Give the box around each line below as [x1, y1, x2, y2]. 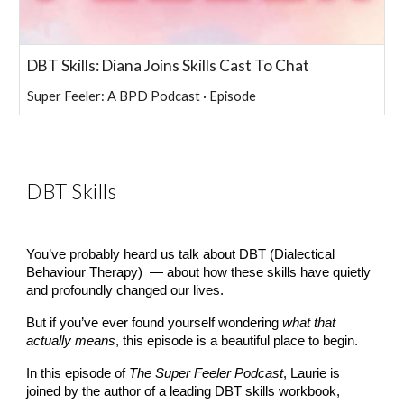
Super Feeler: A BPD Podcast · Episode [27, 88, 257, 105]
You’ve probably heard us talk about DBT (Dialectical [26, 247, 335, 262]
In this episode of [26, 366, 130, 381]
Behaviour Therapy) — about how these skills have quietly [26, 265, 372, 280]
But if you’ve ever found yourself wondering [26, 316, 283, 331]
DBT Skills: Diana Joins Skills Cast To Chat [27, 56, 310, 76]
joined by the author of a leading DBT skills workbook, [26, 384, 341, 399]
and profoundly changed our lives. [26, 283, 225, 298]
